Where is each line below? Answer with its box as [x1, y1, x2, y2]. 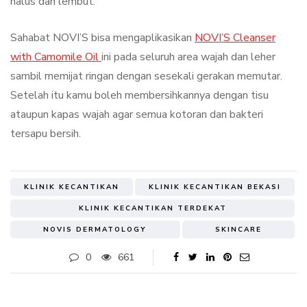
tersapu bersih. [10, 126, 81, 142]
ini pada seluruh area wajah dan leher [101, 49, 275, 65]
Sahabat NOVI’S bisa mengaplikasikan [10, 30, 195, 46]
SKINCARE [214, 225, 262, 235]
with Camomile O [10, 49, 93, 65]
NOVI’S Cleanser [195, 30, 275, 46]
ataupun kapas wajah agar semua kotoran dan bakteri [10, 107, 263, 123]
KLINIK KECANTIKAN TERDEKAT [78, 204, 227, 214]
